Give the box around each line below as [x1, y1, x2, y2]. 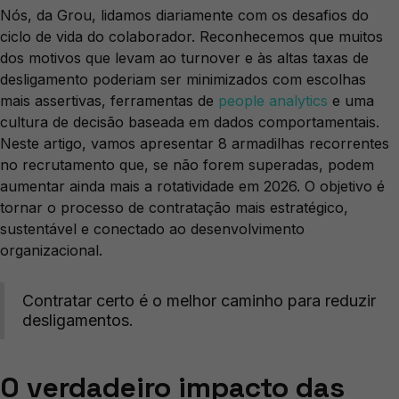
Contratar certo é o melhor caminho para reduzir [22, 291, 376, 311]
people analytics [218, 92, 328, 110]
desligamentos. [22, 311, 134, 330]
